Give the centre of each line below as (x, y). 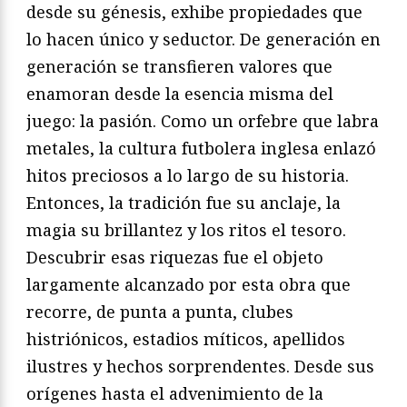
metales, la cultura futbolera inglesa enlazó (201, 149)
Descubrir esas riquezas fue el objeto (175, 258)
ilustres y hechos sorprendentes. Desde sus (200, 367)
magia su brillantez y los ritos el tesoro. (186, 230)
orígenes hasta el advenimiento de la (175, 394)
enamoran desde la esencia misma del (180, 94)
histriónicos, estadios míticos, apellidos (186, 339)
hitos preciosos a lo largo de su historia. (188, 176)
